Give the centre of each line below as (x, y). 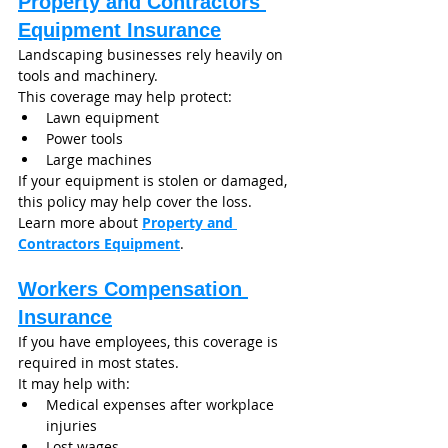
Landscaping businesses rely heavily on (152, 55)
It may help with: (74, 384)
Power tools (84, 139)
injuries (71, 426)
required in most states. (98, 363)
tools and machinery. (88, 76)
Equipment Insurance (119, 30)
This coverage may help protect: (125, 97)
